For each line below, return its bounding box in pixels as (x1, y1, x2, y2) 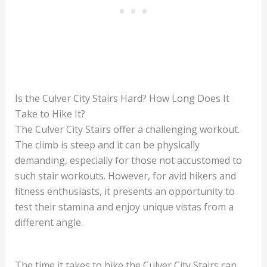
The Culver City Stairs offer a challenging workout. (14, 123, 240, 136)
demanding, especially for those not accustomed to (14, 154, 242, 167)
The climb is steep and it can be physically (14, 138, 200, 152)
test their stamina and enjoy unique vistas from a (14, 200, 234, 214)
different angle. (14, 216, 83, 229)
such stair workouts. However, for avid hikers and (14, 169, 236, 183)
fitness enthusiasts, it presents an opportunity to (14, 185, 235, 198)
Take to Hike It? (14, 107, 85, 121)
